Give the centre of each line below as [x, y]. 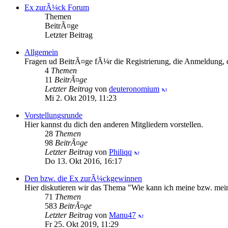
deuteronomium [134, 89]
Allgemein [41, 52]
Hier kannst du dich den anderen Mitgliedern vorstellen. [114, 124]
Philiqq [120, 152]
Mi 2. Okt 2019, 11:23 [81, 98]
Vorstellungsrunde [53, 115]
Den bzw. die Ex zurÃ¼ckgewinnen [83, 178]
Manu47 [122, 215]
